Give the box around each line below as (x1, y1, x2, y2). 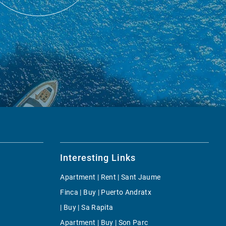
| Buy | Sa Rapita (60, 203, 114, 211)
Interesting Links (60, 152, 136, 163)
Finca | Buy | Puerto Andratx (60, 188, 152, 196)
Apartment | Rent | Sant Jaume (60, 173, 161, 181)
